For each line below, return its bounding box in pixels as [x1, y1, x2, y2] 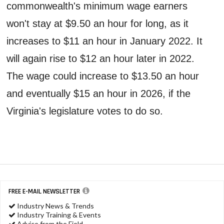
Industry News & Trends [15, 201, 94, 210]
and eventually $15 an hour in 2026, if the [6, 87, 191, 99]
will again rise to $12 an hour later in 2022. [6, 52, 195, 64]
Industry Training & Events [15, 210, 101, 219]
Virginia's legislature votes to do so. [6, 105, 163, 116]
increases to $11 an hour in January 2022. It [6, 35, 203, 46]
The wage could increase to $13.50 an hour [6, 70, 199, 81]
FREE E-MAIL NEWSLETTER [8, 186, 80, 196]
